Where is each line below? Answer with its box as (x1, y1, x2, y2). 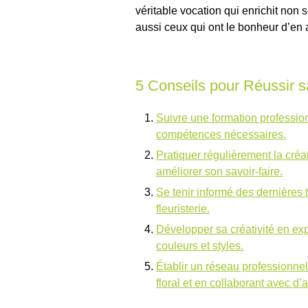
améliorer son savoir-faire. (156, 166, 283, 178)
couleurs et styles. (156, 240, 243, 252)
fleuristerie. (156, 203, 210, 215)
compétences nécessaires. (156, 129, 286, 141)
